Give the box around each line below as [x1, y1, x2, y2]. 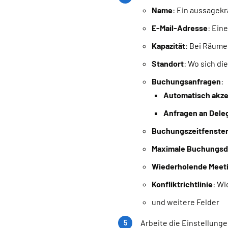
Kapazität [152, 41, 186, 51]
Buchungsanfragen [152, 76, 221, 87]
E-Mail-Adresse [152, 23, 208, 33]
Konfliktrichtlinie [152, 179, 213, 189]
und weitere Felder [152, 197, 220, 207]
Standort [152, 59, 184, 69]
